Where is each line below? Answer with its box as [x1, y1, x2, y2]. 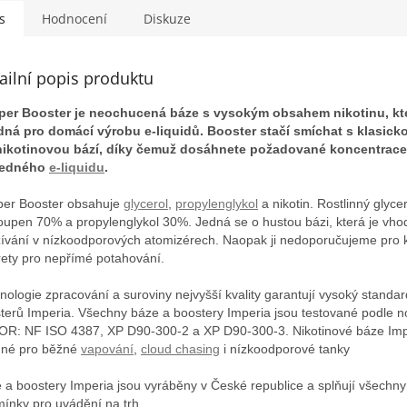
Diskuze [144, 9, 191, 27]
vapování [81, 341, 134, 356]
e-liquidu [49, 159, 104, 174]
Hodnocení [42, 9, 107, 27]
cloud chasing [141, 341, 220, 356]
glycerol [124, 195, 168, 211]
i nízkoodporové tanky [220, 341, 350, 356]
